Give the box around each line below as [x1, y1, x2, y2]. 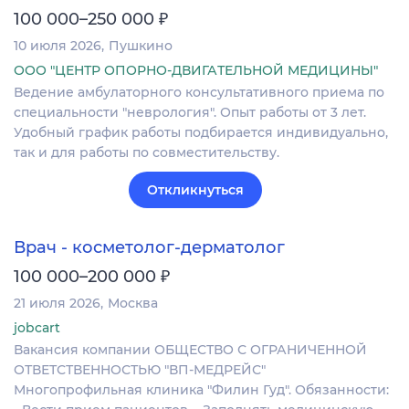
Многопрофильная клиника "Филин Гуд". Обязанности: [14, 382, 389, 399]
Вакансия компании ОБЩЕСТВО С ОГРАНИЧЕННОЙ [14, 341, 367, 359]
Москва [108, 295, 158, 312]
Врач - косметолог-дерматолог [14, 237, 285, 258]
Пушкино [109, 37, 173, 55]
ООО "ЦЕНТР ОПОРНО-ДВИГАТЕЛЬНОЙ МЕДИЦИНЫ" [14, 62, 378, 79]
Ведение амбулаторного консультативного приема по [14, 84, 384, 101]
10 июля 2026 [14, 37, 101, 55]
